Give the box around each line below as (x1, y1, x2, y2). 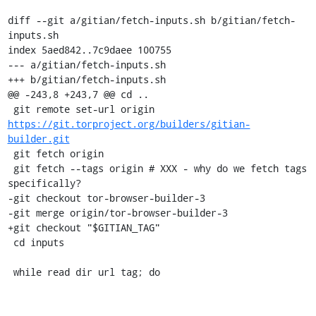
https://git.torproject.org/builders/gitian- (7, 117, 250, 130)
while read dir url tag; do (13, 265, 160, 279)
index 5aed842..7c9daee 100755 (7, 43, 171, 56)
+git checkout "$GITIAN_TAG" (7, 221, 160, 234)
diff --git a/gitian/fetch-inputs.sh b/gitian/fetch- (7, 13, 296, 27)
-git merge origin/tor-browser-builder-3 (7, 206, 228, 219)
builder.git (7, 132, 70, 145)
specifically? (7, 176, 81, 190)
